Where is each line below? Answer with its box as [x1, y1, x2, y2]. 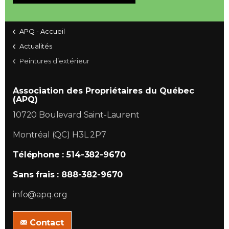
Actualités [19, 42, 52, 50]
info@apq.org [13, 190, 68, 199]
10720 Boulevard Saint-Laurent [13, 110, 140, 120]
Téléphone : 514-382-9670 [13, 150, 126, 159]
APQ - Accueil [19, 27, 65, 35]
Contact [29, 218, 64, 227]
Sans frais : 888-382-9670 [13, 170, 123, 179]
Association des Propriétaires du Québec [13, 86, 194, 96]
